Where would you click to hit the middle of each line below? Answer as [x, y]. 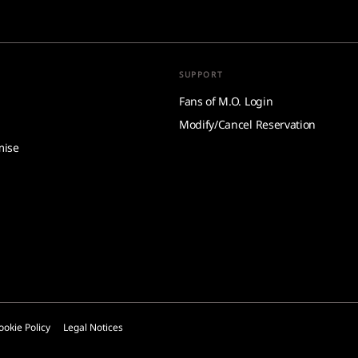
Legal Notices [93, 327]
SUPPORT [201, 74]
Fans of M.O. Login [226, 101]
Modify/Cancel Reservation [247, 124]
